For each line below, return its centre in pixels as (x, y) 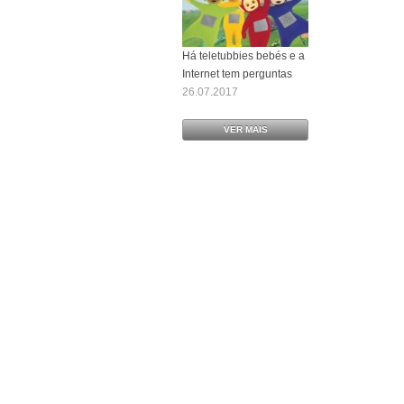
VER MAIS (245, 129)
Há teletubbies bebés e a (243, 55)
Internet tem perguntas (237, 73)
